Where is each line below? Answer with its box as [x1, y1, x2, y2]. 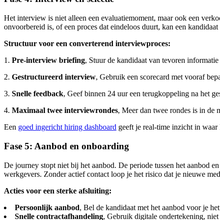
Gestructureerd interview [12, 73, 96, 82]
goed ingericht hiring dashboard [18, 123, 116, 132]
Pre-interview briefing [12, 56, 85, 65]
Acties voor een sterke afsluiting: [4, 186, 111, 195]
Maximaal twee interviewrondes [12, 106, 118, 115]
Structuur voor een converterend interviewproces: [4, 39, 170, 48]
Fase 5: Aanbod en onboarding [4, 140, 129, 151]
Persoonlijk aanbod [15, 203, 80, 212]
